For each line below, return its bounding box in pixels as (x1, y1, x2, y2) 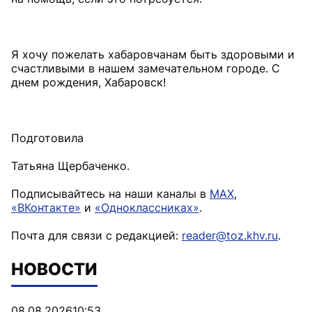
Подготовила (11, 131, 84, 145)
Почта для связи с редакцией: (11, 228, 182, 242)
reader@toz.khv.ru (182, 228, 278, 242)
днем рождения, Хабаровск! (11, 75, 166, 89)
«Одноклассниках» (95, 201, 199, 214)
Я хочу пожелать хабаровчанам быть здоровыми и (11, 47, 295, 61)
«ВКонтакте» (11, 201, 81, 214)
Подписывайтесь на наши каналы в (11, 187, 210, 201)
